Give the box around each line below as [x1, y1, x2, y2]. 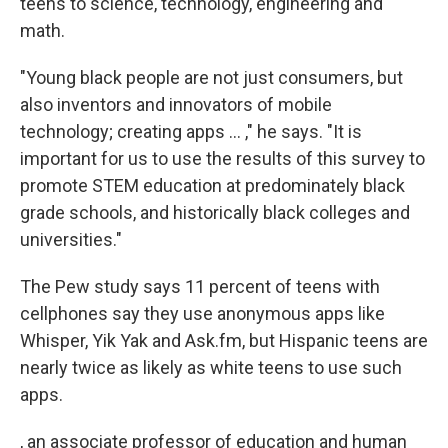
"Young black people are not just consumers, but [20, 67, 403, 89]
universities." [20, 229, 122, 251]
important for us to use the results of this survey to [20, 148, 425, 170]
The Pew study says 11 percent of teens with [20, 276, 380, 298]
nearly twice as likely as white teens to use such [20, 357, 402, 379]
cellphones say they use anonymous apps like [20, 303, 385, 325]
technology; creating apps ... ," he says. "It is [20, 121, 362, 143]
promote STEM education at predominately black [20, 175, 405, 197]
